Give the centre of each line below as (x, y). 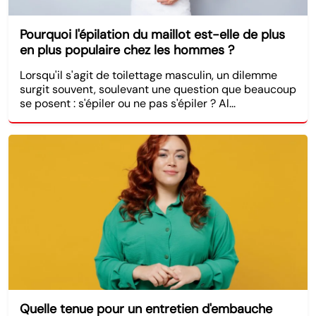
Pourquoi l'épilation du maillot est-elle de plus (152, 34)
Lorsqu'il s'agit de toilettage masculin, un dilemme (148, 75)
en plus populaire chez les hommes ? (127, 50)
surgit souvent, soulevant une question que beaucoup (158, 89)
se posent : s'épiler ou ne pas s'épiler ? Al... (128, 103)
